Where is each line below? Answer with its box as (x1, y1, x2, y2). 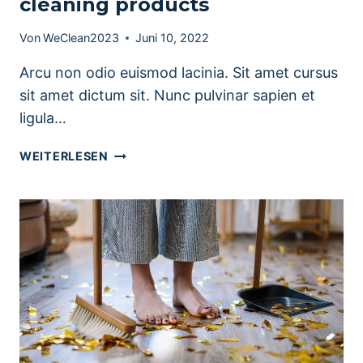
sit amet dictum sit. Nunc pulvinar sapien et (19, 87, 315, 105)
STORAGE (107, 183, 169, 198)
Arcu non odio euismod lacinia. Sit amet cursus (19, 64, 338, 82)
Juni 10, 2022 (135, 31, 210, 45)
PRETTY (107, 146, 158, 160)
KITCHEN (107, 164, 165, 179)
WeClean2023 (43, 31, 120, 45)
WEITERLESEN (19, 149, 109, 164)
